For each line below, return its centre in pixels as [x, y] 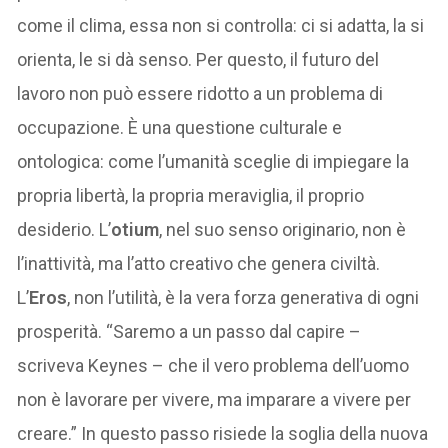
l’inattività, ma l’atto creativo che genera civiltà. [199, 263]
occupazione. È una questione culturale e [180, 127]
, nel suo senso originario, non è [283, 229]
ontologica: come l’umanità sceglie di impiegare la [213, 161]
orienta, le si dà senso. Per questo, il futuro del [198, 59]
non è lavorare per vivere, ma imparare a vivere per [214, 399]
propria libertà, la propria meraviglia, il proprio [191, 195]
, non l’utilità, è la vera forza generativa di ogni [243, 297]
